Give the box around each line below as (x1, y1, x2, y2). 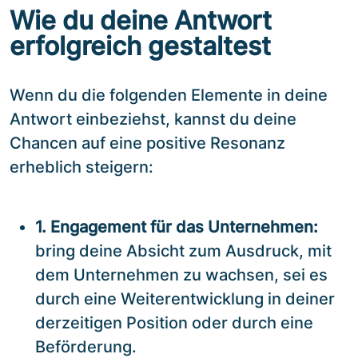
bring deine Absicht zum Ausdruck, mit (35, 241, 332, 261)
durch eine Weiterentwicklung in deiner (35, 288, 335, 308)
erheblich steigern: (10, 157, 153, 177)
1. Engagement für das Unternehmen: (35, 217, 318, 237)
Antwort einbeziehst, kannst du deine (10, 109, 296, 129)
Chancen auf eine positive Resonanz (10, 133, 285, 153)
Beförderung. (35, 336, 137, 356)
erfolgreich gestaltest (10, 30, 271, 62)
